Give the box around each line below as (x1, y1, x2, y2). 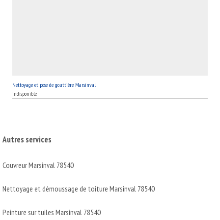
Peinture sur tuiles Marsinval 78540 (2, 207, 101, 217)
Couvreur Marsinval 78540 (2, 160, 74, 170)
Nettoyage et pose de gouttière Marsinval (12, 81, 96, 88)
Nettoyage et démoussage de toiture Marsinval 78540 (2, 183, 155, 193)
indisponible (12, 89, 37, 97)
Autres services (2, 134, 52, 145)
